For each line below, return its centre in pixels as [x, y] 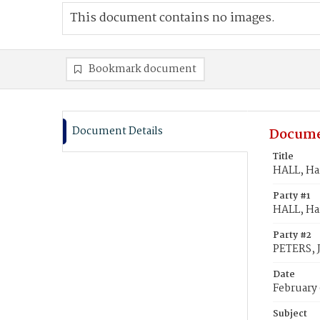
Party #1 [291, 196]
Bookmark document [142, 69]
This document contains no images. [172, 18]
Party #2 [292, 235]
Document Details [117, 131]
